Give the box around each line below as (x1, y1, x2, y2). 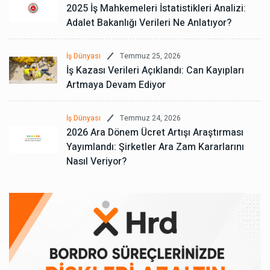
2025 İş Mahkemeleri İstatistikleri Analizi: (66, 1, 246, 16)
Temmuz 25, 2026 (120, 50, 181, 61)
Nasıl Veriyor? (66, 154, 127, 169)
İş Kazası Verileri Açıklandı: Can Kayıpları (66, 63, 244, 78)
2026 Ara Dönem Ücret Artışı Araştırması (66, 125, 243, 140)
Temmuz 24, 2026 (120, 112, 181, 124)
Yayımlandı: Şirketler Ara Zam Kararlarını (66, 140, 244, 155)
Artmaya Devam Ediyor (66, 78, 166, 93)
